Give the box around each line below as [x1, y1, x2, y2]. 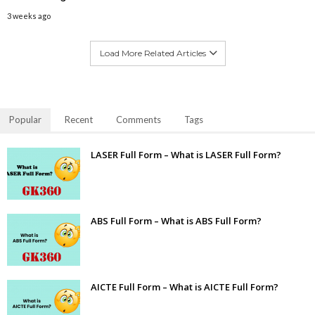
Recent [65, 113, 93, 125]
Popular [9, 113, 41, 125]
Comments [116, 113, 161, 125]
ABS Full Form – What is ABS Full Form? [91, 214, 262, 227]
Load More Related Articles [99, 47, 206, 58]
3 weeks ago [7, 11, 51, 20]
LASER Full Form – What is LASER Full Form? [91, 148, 281, 161]
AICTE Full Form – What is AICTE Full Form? [91, 280, 278, 293]
